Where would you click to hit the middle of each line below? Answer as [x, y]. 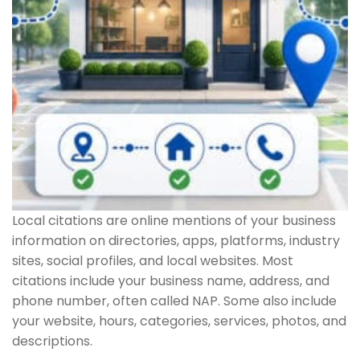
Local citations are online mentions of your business [174, 220]
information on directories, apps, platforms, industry [176, 240]
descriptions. [52, 341]
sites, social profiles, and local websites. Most [153, 260]
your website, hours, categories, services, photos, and [179, 321]
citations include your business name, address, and [171, 280]
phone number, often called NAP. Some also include [174, 301]
